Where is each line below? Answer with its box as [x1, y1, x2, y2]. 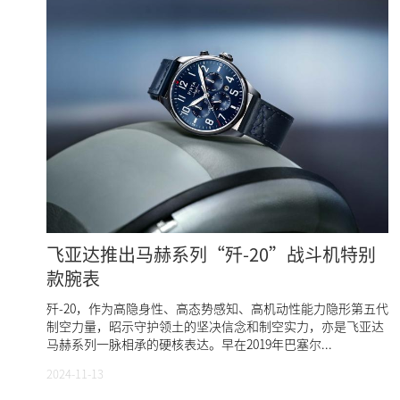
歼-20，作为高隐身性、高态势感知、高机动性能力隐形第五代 [46, 299, 388, 317]
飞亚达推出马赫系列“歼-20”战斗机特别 [46, 241, 376, 267]
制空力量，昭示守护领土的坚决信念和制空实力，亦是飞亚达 [46, 317, 384, 335]
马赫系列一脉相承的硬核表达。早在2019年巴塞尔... [46, 335, 332, 353]
